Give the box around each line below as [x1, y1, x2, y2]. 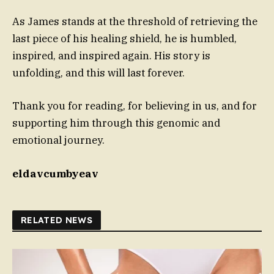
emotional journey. [12, 133, 105, 147]
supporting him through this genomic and [12, 116, 220, 130]
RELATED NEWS [21, 214, 93, 226]
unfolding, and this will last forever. [12, 66, 185, 80]
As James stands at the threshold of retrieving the [12, 15, 257, 29]
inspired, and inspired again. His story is [12, 49, 210, 63]
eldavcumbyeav [12, 166, 98, 180]
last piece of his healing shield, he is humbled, [12, 32, 237, 46]
